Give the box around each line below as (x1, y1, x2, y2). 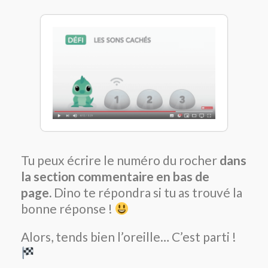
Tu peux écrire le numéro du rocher (21, 152, 220, 167)
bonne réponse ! (21, 200, 115, 216)
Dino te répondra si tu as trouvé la (51, 184, 242, 200)
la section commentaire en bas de (21, 168, 209, 184)
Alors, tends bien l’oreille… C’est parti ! (21, 229, 236, 244)
